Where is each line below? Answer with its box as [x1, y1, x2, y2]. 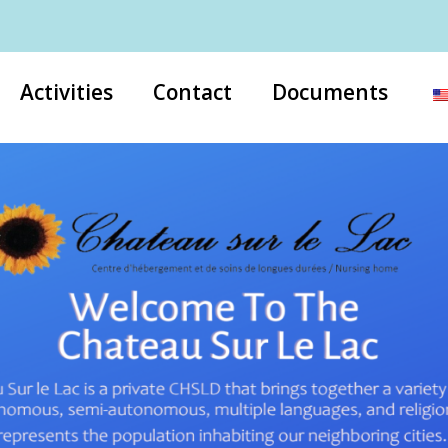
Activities [20, 78, 113, 106]
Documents [272, 78, 388, 106]
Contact [153, 78, 232, 106]
